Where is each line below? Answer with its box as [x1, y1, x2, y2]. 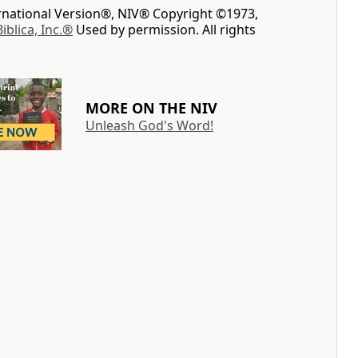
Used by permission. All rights [73, 21, 256, 38]
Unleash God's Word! [85, 116, 213, 134]
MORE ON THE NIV [85, 97, 217, 117]
